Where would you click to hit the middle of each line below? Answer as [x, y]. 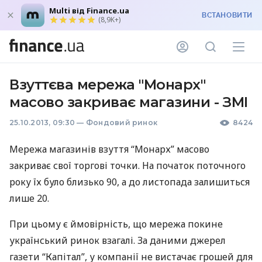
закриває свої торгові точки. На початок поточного [127, 166]
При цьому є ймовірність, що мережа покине [116, 224]
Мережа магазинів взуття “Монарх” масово [109, 149]
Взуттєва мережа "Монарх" [108, 85]
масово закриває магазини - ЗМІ [129, 102]
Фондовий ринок [122, 123]
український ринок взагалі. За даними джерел [118, 240]
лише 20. [29, 198]
